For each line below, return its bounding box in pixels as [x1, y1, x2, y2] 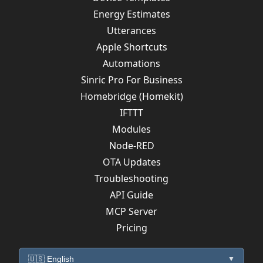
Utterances [107, 24, 156, 37]
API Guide [110, 188, 153, 201]
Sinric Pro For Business [80, 73, 183, 86]
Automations [103, 57, 160, 70]
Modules [112, 123, 151, 136]
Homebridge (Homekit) [80, 90, 183, 103]
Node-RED [109, 139, 154, 152]
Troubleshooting [95, 172, 168, 185]
